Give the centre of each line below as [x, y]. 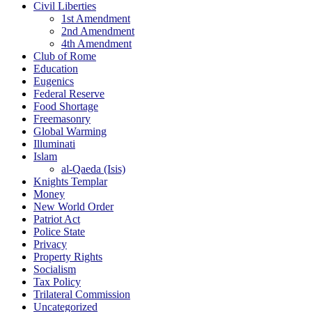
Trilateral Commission [82, 295]
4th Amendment [96, 44]
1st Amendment [96, 19]
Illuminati [54, 144]
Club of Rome [65, 56]
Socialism [55, 270]
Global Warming [70, 132]
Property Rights [68, 257]
